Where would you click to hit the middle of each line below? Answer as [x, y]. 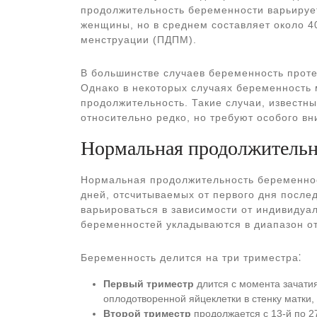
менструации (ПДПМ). [139, 40]
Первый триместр [149, 284]
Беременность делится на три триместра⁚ [191, 258]
